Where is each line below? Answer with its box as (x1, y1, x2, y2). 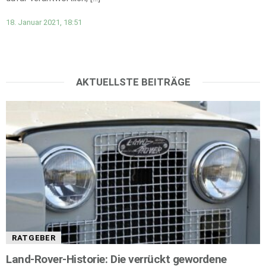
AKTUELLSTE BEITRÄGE (75, 75, 191, 88)
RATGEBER (12, 233, 56, 243)
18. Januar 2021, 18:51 (6, 18, 82, 27)
